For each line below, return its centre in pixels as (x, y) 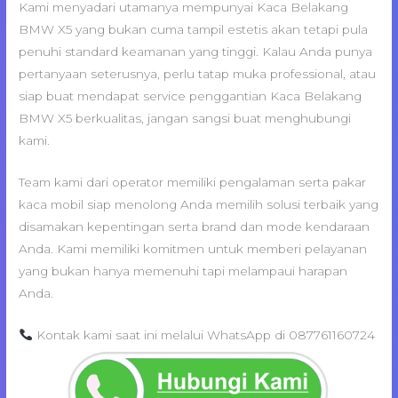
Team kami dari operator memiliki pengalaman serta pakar (193, 183)
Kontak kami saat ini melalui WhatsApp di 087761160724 (203, 335)
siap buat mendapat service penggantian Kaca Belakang (191, 96)
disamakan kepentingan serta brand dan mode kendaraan (195, 227)
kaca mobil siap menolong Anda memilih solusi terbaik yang (199, 205)
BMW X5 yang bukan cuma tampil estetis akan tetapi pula (194, 30)
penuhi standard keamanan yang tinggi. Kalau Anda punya (196, 52)
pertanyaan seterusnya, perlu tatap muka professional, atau (198, 74)
